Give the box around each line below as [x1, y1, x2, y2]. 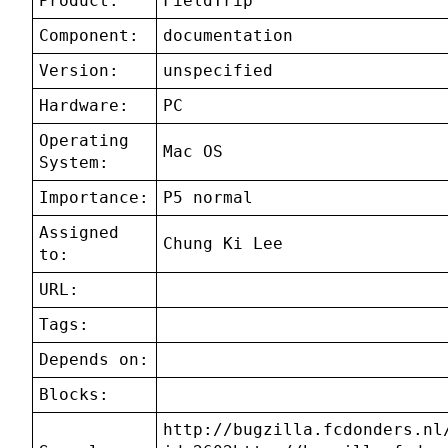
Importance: [39, 188, 150, 208]
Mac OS [163, 142, 224, 162]
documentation [163, 26, 294, 46]
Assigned [39, 223, 120, 243]
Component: [39, 26, 140, 46]
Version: [39, 61, 120, 81]
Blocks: [39, 385, 110, 405]
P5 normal [163, 188, 254, 208]
